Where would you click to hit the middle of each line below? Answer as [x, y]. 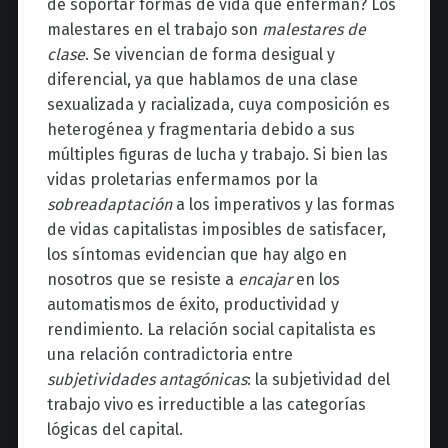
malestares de [313, 30]
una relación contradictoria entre [169, 355]
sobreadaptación [111, 205]
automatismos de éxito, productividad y [192, 305]
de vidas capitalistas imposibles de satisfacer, [216, 230]
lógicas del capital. [114, 430]
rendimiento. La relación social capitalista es [211, 330]
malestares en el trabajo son [154, 30]
